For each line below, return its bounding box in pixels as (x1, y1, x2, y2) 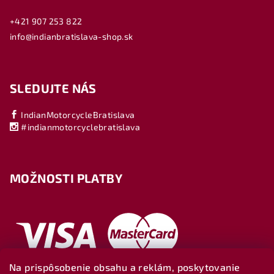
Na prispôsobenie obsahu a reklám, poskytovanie (9, 261, 240, 273)
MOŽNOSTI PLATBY (10, 171, 122, 186)
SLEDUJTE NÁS (10, 81, 97, 96)
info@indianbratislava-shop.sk (10, 31, 133, 42)
